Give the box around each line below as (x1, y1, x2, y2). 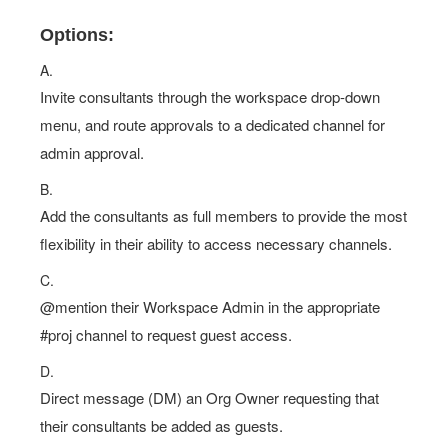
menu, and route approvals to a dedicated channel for (40, 114, 385, 135)
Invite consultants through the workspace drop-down (40, 86, 380, 107)
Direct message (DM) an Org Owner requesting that (40, 387, 379, 408)
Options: (40, 25, 114, 45)
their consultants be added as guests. (40, 415, 283, 436)
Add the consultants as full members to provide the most (40, 205, 407, 226)
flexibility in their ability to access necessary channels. (40, 233, 392, 254)
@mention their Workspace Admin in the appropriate (40, 296, 380, 317)
